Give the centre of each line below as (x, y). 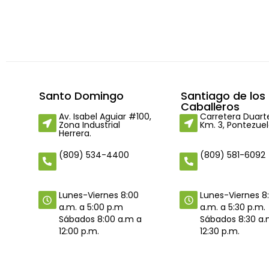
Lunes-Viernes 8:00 (99, 195)
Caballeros (210, 107)
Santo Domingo (81, 96)
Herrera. (75, 134)
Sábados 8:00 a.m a (101, 219)
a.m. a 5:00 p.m (91, 207)
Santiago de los (223, 96)
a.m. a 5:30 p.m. (232, 207)
